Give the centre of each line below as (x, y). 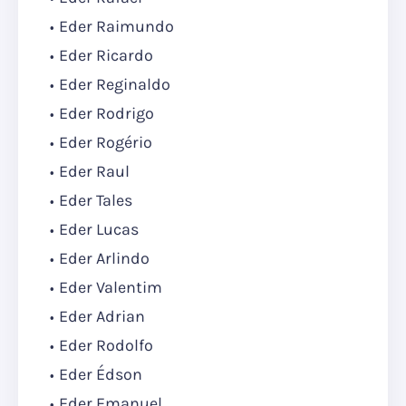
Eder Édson (101, 375)
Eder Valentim (111, 288)
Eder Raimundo (116, 27)
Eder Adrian (102, 317)
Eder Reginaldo (115, 85)
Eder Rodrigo (106, 114)
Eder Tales (96, 201)
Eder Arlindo (106, 259)
